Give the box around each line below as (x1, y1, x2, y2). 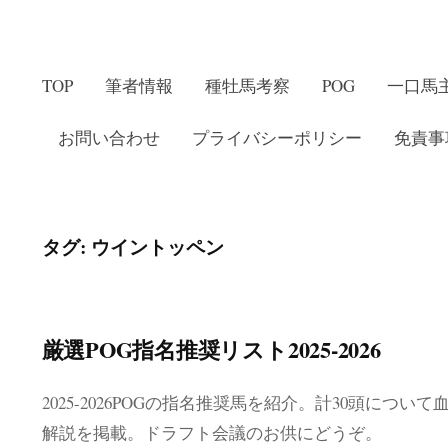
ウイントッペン (90, 233, 224, 261)
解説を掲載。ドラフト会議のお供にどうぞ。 (41, 421, 382, 444)
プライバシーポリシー (191, 126, 362, 149)
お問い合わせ (57, 126, 160, 149)
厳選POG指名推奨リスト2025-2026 (41, 333, 381, 366)
